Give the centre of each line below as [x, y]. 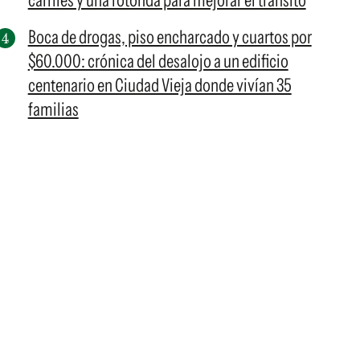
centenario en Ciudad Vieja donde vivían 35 [160, 85]
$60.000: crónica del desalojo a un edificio [158, 61]
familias [53, 109]
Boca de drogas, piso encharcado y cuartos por [170, 37]
